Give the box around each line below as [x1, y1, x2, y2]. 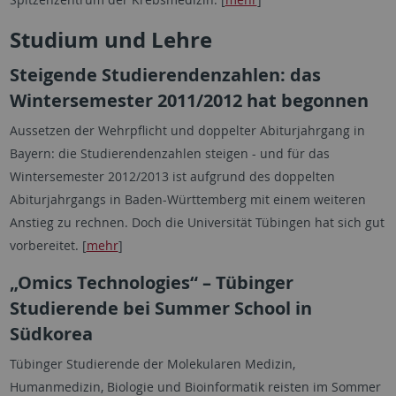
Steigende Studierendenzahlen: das [9, 63, 321, 87]
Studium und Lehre [9, 25, 212, 55]
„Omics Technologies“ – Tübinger [9, 270, 293, 294]
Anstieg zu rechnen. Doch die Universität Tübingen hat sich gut [9, 214, 385, 231]
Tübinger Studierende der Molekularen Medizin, [9, 355, 295, 372]
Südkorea [9, 322, 93, 346]
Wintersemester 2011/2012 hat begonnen [9, 88, 369, 112]
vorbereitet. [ [9, 237, 87, 254]
